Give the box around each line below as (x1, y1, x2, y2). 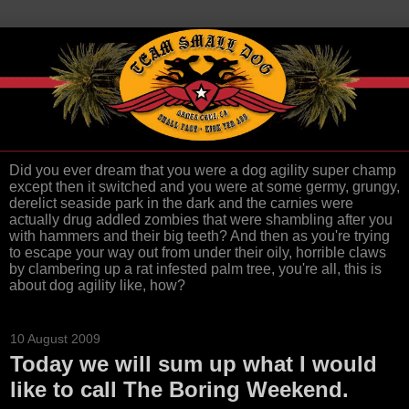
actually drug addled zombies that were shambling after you (9, 212, 393, 228)
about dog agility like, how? (9, 278, 185, 294)
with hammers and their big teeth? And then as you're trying (9, 228, 390, 245)
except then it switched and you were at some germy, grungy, (9, 179, 400, 195)
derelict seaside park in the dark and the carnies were (9, 195, 353, 212)
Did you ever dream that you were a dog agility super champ (9, 163, 396, 179)
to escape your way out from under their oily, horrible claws (9, 245, 386, 261)
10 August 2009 (10, 331, 100, 347)
